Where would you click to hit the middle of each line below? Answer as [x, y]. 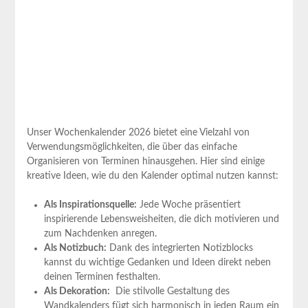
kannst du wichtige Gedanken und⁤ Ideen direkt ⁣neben [157, 262]
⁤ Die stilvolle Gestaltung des [169, 291]
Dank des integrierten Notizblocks [179, 248]
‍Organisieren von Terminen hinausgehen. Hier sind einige [145, 161]
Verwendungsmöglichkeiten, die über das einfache [132, 147]
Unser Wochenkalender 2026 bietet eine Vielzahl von [138, 132]
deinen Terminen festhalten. [102, 277]
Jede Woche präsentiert [188, 205]
